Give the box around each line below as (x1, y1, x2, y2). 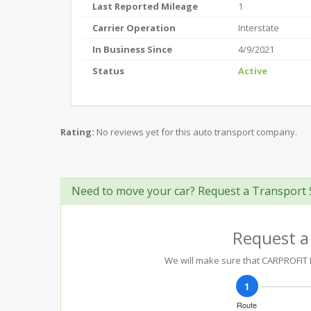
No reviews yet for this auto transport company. (96, 126, 297, 138)
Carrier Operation (92, 22, 176, 34)
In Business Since (92, 43, 172, 56)
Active (238, 65, 267, 77)
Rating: (60, 126, 94, 138)
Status (92, 65, 124, 77)
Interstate (238, 22, 279, 34)
